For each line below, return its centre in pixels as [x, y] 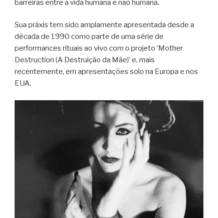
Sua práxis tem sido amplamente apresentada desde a [104, 25]
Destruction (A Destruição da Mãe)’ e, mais [85, 60]
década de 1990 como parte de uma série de [89, 37]
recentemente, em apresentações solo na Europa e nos [106, 72]
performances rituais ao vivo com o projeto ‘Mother [99, 48]
